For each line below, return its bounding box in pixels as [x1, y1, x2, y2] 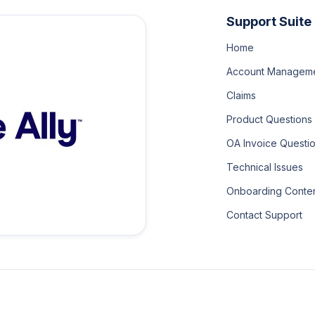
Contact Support [226, 209, 302, 221]
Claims [226, 89, 256, 101]
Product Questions [226, 113, 312, 125]
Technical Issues [226, 161, 303, 173]
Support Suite [226, 14, 311, 29]
